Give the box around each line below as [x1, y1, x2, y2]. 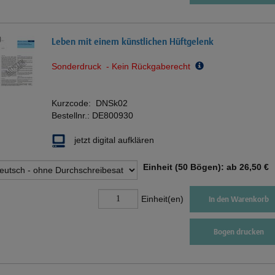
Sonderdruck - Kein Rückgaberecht [52, 61, 195, 71]
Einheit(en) [141, 194, 184, 204]
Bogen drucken [214, 227, 265, 236]
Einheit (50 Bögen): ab [143, 161, 237, 172]
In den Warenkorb [209, 194, 269, 204]
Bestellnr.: [52, 110, 92, 120]
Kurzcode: [52, 98, 96, 108]
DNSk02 [96, 98, 128, 108]
